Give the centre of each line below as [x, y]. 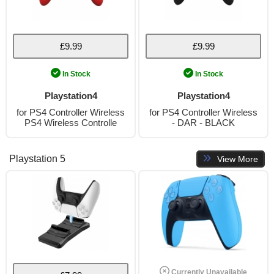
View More [238, 159]
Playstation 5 [37, 159]
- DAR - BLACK [203, 123]
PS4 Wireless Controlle [71, 123]
